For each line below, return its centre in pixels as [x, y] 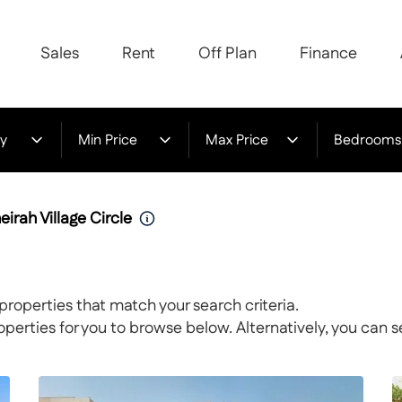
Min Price [107, 140]
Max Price [237, 140]
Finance [328, 53]
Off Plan [227, 53]
